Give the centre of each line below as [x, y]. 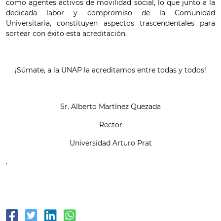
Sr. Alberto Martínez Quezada [110, 107]
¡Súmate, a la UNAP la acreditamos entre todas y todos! [110, 70]
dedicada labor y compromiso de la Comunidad [110, 13]
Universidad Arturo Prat [110, 143]
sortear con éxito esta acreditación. [67, 34]
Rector [110, 125]
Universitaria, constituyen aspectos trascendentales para [110, 23]
